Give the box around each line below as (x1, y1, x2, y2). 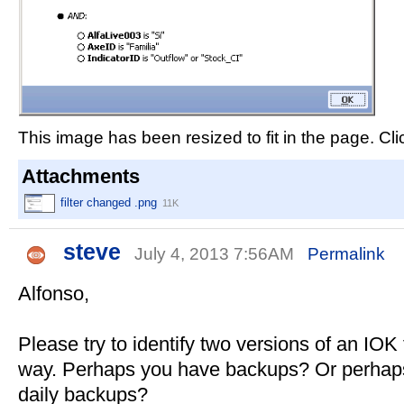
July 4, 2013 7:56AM (134, 243, 298, 263)
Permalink (308, 243, 385, 263)
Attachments (22, 164, 140, 188)
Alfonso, (18, 281, 89, 305)
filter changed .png (60, 195, 157, 209)
